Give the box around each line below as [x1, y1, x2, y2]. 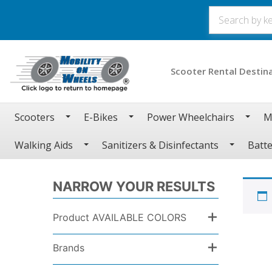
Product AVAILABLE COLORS [53, 211, 186, 223]
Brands [53, 241, 84, 254]
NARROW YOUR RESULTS [53, 178, 215, 194]
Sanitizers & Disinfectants [102, 138, 219, 152]
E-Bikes [84, 110, 118, 124]
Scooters [15, 110, 55, 124]
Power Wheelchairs [147, 110, 234, 124]
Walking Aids [15, 138, 73, 152]
